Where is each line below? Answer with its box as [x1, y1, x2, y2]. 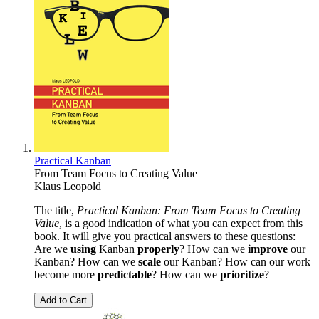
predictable [98, 268, 152, 281]
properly [137, 243, 179, 256]
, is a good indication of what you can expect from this [59, 217, 303, 230]
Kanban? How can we [34, 256, 138, 268]
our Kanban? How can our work [161, 256, 310, 268]
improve [248, 243, 288, 256]
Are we [34, 243, 70, 256]
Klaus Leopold [34, 180, 101, 193]
